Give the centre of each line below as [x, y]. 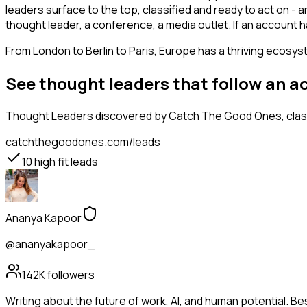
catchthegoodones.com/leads [83, 142]
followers [70, 275]
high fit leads [65, 162]
